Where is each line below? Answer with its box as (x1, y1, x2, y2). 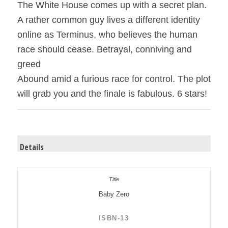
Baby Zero (98, 190, 129, 198)
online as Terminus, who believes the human (17, 30, 197, 40)
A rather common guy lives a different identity (17, 15, 200, 25)
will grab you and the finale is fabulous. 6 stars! (17, 89, 207, 99)
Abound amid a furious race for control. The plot (17, 74, 211, 84)
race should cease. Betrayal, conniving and (17, 44, 192, 55)
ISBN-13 (98, 214, 129, 222)
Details (19, 141, 44, 153)
